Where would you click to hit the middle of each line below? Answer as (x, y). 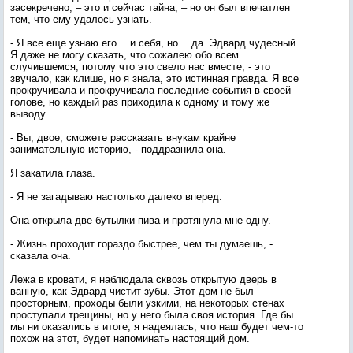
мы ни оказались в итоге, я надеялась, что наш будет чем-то (157, 327)
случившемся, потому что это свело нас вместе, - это (140, 67)
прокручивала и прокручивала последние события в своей (150, 90)
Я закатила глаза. (53, 173)
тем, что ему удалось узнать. (81, 19)
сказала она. (41, 256)
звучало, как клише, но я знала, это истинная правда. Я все (154, 78)
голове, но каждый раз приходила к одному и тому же (140, 102)
